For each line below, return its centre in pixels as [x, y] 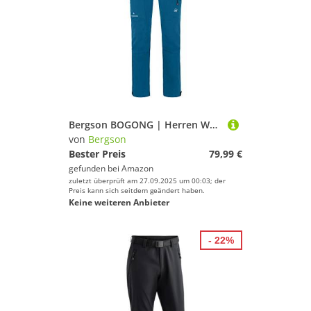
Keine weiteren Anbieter [119, 202]
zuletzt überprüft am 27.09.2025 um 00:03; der [147, 180]
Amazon [137, 168]
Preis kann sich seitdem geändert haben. [137, 190]
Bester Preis [97, 154]
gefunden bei [95, 168]
